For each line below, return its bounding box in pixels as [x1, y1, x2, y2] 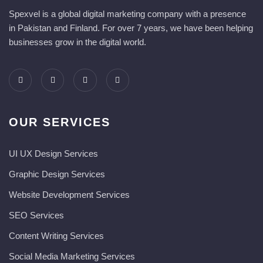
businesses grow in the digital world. [9, 37, 146, 48]
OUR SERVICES [9, 116, 110, 129]
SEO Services [9, 210, 64, 221]
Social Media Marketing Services [9, 251, 135, 262]
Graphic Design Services [9, 169, 105, 180]
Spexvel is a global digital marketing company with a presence [9, 9, 246, 19]
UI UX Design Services [9, 149, 98, 159]
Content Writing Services [9, 231, 104, 241]
